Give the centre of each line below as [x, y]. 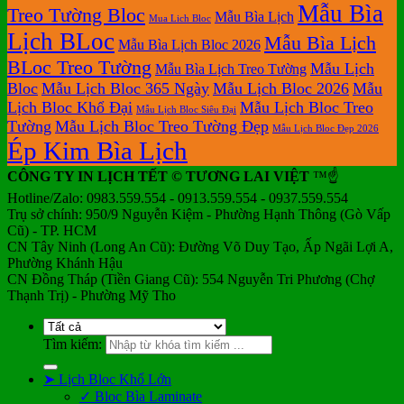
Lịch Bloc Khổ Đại [70, 107]
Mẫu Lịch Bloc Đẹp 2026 [326, 128]
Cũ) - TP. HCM [52, 230]
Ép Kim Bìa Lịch [97, 150]
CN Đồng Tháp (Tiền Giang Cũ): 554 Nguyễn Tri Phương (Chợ [191, 279]
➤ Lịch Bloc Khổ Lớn [107, 379]
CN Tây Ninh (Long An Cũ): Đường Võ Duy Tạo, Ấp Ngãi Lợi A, [200, 246]
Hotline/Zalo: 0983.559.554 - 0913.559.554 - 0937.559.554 [178, 197]
